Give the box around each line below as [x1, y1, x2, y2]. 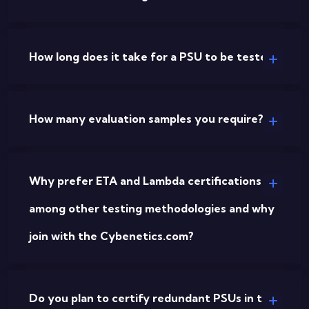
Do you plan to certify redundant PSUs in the [29, 291, 276, 305]
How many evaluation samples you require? [29, 112, 263, 126]
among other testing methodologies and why [29, 201, 275, 215]
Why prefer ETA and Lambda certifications [29, 174, 261, 188]
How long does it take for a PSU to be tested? [29, 50, 279, 63]
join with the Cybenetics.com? [29, 229, 194, 243]
